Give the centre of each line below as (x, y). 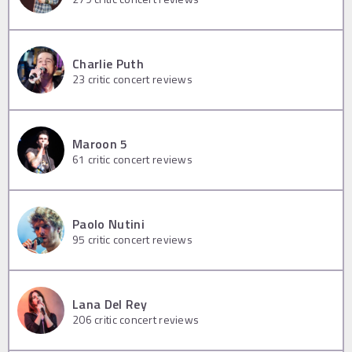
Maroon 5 (100, 143)
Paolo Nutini (108, 224)
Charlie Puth (108, 63)
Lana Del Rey (110, 304)
